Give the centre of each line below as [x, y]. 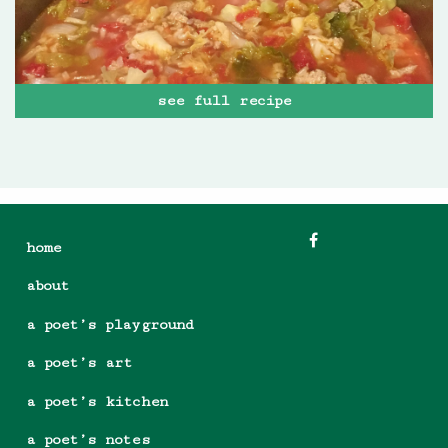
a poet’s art [79, 363]
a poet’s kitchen [97, 401]
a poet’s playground [109, 324]
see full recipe [224, 100]
